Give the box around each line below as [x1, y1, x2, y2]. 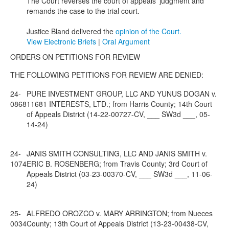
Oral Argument [102, 36, 150, 47]
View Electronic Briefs [27, 36, 98, 47]
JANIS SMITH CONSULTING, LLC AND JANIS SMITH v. [27, 148, 207, 158]
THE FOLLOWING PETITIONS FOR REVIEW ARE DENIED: [10, 70, 203, 80]
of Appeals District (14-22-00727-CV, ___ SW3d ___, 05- [27, 109, 210, 119]
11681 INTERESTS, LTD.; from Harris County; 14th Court [27, 99, 212, 109]
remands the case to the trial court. [27, 6, 140, 16]
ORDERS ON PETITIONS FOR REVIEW [10, 52, 140, 62]
